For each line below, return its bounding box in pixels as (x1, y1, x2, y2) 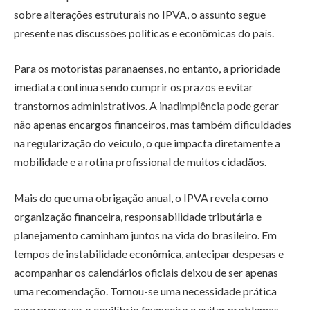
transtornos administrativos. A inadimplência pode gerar (14, 99, 279, 113)
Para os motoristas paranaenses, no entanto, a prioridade (14, 62, 280, 75)
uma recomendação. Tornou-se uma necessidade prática (14, 284, 277, 298)
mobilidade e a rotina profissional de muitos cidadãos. (14, 155, 266, 169)
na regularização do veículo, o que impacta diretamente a (14, 136, 280, 150)
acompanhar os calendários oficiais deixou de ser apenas (14, 265, 278, 279)
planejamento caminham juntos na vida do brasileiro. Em (14, 228, 277, 241)
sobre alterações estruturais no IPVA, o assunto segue (14, 7, 266, 21)
